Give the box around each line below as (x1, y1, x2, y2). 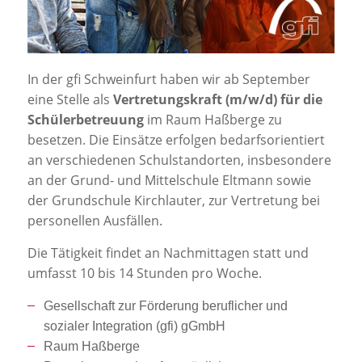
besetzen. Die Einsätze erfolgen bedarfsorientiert (27, 130, 325, 149)
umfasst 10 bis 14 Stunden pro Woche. (27, 263, 262, 282)
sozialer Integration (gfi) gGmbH (43, 318, 225, 333)
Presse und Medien (40, 23, 141, 44)
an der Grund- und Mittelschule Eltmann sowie (27, 170, 311, 189)
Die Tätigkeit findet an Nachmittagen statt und (27, 243, 309, 262)
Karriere (48, 150, 93, 171)
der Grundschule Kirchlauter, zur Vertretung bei (27, 191, 320, 209)
